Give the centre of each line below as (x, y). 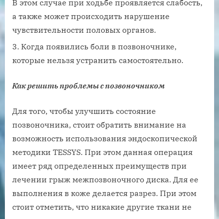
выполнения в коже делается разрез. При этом (104, 193)
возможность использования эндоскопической (105, 139)
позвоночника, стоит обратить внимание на (99, 125)
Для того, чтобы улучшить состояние (84, 111)
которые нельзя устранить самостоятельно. (98, 60)
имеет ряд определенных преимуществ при (99, 166)
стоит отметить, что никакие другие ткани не (102, 207)
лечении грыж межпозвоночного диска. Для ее (105, 180)
